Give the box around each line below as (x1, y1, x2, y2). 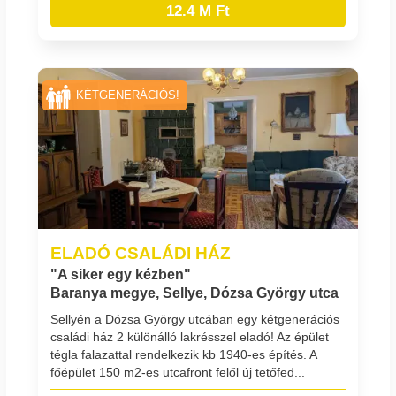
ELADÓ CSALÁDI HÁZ (50, 242, 231, 263)
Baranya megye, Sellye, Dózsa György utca (50, 285, 339, 301)
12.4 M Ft (166, 2, 230, 19)
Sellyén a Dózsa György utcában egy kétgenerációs (50, 311, 339, 326)
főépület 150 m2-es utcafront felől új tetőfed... (50, 364, 305, 379)
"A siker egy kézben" (50, 266, 191, 282)
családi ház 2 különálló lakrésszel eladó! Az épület (50, 329, 329, 344)
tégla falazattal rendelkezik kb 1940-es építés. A (50, 346, 316, 362)
